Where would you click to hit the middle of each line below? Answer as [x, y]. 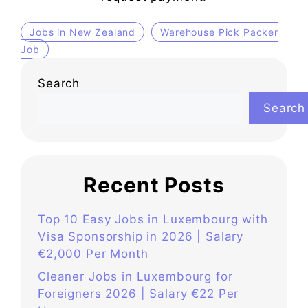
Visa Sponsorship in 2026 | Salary [141, 236]
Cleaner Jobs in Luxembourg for [135, 277]
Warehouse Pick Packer [220, 32]
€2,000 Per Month [93, 253]
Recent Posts [154, 185]
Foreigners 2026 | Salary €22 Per [139, 294]
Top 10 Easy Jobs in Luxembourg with [153, 219]
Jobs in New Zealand [83, 32]
